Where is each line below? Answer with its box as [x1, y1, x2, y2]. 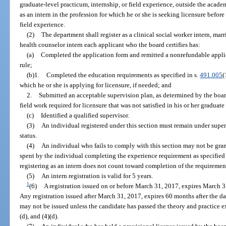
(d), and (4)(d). [20, 212, 59, 220]
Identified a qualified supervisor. [40, 111, 129, 119]
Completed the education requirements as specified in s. [46, 71, 200, 79]
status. [20, 131, 37, 139]
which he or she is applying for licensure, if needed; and [20, 81, 172, 89]
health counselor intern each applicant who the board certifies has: [20, 40, 201, 48]
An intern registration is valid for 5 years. [41, 172, 153, 180]
